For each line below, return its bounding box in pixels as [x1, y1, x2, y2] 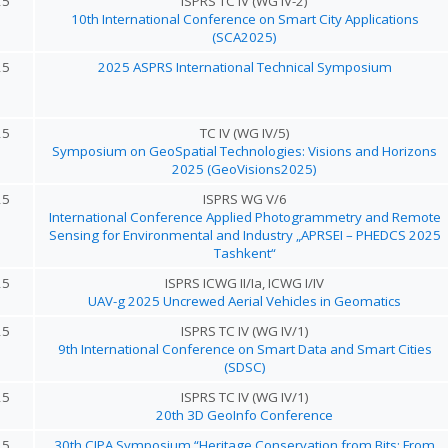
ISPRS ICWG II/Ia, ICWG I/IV [165, 274, 324, 292]
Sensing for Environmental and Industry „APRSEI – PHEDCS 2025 [48, 226, 441, 244]
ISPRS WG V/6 [202, 190, 287, 208]
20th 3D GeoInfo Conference [156, 406, 333, 424]
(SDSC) [223, 358, 266, 376]
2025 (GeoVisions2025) [172, 160, 317, 178]
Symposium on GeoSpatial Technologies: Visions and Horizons [52, 142, 437, 160]
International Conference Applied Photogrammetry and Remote [48, 208, 441, 226]
